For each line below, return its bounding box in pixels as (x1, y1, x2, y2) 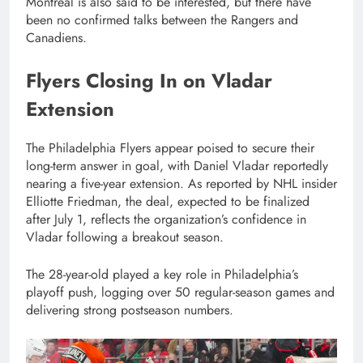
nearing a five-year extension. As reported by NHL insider (26, 174, 337, 194)
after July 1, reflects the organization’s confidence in (26, 210, 306, 229)
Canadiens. (26, 28, 87, 48)
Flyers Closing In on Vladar (26, 66, 272, 96)
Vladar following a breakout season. (26, 228, 224, 247)
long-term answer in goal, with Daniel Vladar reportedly (26, 156, 328, 176)
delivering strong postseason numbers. (26, 301, 233, 320)
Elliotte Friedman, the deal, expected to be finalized (26, 192, 310, 211)
